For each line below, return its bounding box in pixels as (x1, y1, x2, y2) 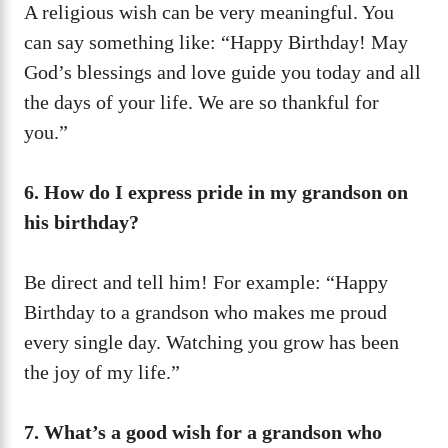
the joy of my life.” (24, 360, 180, 383)
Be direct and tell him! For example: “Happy (24, 270, 388, 293)
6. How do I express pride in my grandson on (24, 180, 408, 203)
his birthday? (24, 210, 139, 233)
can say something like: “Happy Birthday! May (24, 30, 408, 53)
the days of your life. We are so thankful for (24, 90, 379, 113)
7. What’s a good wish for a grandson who (24, 420, 382, 443)
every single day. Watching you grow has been (24, 330, 399, 353)
